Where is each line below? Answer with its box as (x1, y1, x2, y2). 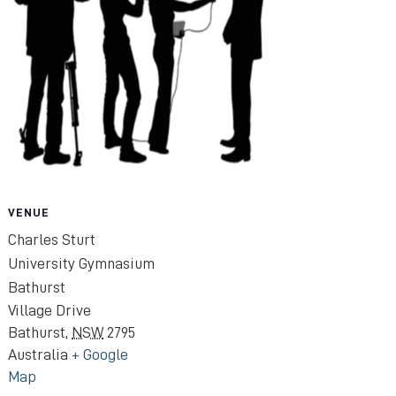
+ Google (72, 346, 129, 363)
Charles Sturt (8, 232, 96, 248)
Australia (8, 346, 69, 363)
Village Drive (8, 302, 92, 319)
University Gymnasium (8, 255, 156, 272)
